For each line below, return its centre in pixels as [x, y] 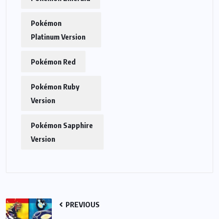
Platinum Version [58, 37]
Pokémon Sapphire [62, 125]
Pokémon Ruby [55, 87]
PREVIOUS [82, 205]
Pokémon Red [53, 62]
